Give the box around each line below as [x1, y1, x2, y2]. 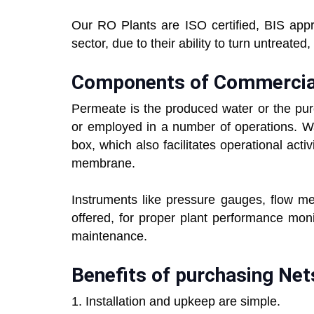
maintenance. [71, 229, 147, 244]
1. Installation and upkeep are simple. [71, 294, 280, 309]
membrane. [71, 156, 135, 171]
